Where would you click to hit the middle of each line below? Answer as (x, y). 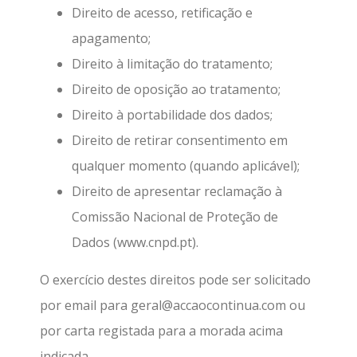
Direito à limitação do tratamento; (172, 64)
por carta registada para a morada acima (161, 330)
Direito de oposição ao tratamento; (176, 90)
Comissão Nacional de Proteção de (175, 217)
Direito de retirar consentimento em (180, 141)
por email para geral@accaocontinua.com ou (173, 305)
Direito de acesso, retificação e (162, 13)
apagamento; (111, 39)
